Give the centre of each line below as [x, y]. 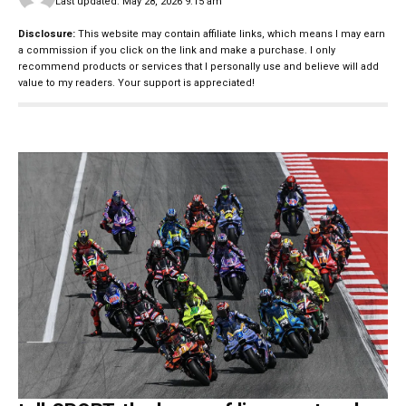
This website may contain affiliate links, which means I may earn [230, 34]
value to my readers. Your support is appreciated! [136, 82]
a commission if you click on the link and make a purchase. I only [177, 50]
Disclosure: [47, 34]
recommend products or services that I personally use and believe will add [198, 66]
